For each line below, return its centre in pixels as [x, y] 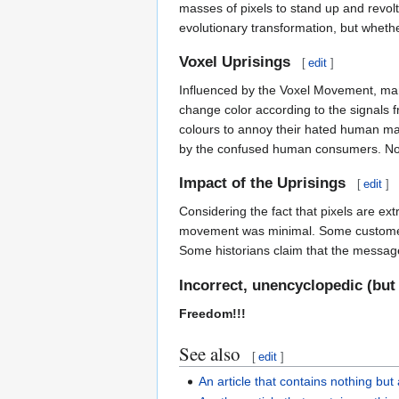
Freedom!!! [212, 313]
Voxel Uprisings [235, 61]
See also [210, 353]
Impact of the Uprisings [262, 183]
